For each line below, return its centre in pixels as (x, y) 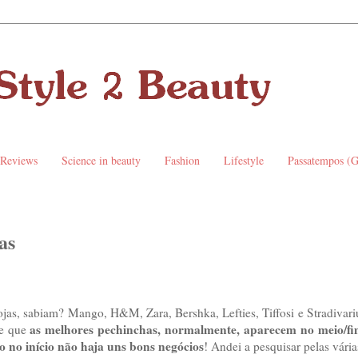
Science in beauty (101, 161)
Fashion (182, 161)
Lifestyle (244, 161)
